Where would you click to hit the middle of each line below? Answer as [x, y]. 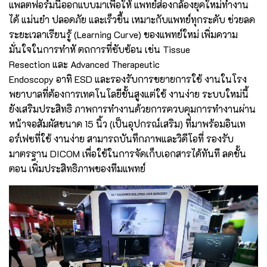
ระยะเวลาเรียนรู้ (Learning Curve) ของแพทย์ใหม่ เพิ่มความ [123, 34]
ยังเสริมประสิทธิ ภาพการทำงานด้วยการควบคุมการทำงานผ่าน [132, 108]
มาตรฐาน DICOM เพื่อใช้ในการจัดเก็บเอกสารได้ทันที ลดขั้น [128, 153]
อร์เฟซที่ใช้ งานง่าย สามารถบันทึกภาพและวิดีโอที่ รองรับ [121, 138]
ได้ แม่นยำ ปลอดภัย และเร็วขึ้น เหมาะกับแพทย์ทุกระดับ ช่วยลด [132, 19]
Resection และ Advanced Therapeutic [84, 64]
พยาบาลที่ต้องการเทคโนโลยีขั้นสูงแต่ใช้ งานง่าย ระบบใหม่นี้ [129, 94]
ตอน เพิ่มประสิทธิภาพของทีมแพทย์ [77, 168]
